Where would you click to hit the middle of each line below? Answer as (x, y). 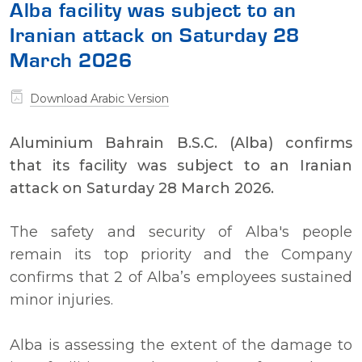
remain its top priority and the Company (181, 254)
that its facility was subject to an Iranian (181, 165)
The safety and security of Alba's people (181, 232)
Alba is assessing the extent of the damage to (181, 345)
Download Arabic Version (99, 98)
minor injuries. (61, 299)
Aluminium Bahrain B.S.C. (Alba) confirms (181, 143)
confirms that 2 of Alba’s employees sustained (181, 277)
